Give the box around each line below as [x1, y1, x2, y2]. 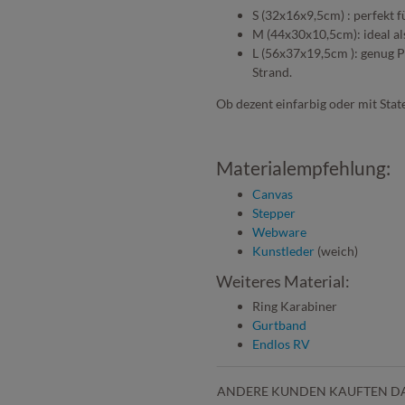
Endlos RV [252, 335, 310, 352]
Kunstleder [252, 242, 315, 259]
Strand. [252, 63, 292, 80]
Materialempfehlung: [216, 155, 391, 179]
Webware [252, 223, 306, 240]
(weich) [315, 242, 358, 259]
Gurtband [252, 316, 306, 333]
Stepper [252, 204, 296, 221]
